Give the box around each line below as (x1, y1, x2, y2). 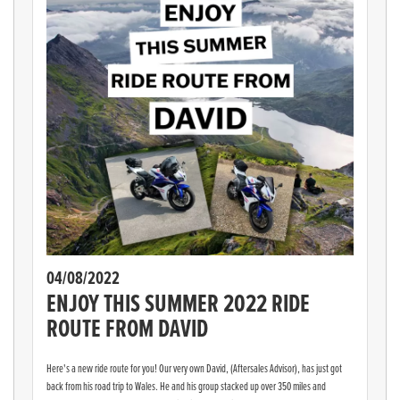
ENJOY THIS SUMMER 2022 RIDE (46, 285, 310, 322)
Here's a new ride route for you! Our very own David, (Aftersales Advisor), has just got (46, 360, 342, 377)
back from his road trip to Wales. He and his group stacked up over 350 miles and (46, 378, 326, 395)
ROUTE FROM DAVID (46, 310, 208, 347)
